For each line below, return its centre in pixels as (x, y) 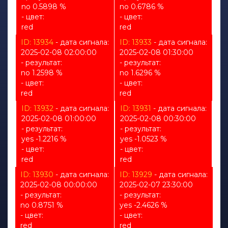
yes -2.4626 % (143, 205)
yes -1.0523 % (144, 139)
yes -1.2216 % (44, 139)
